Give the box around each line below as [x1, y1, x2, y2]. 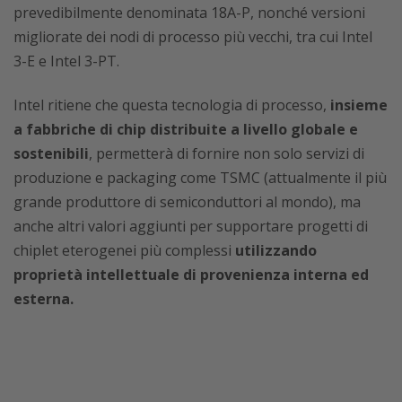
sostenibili [13, 144, 89, 164]
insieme [330, 95, 388, 116]
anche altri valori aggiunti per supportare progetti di [13, 216, 368, 237]
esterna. [13, 289, 74, 310]
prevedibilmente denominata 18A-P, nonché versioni [13, 3, 365, 23]
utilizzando [235, 240, 317, 261]
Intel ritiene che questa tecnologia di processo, [13, 95, 330, 116]
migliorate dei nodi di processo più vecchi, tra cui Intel [13, 27, 372, 48]
